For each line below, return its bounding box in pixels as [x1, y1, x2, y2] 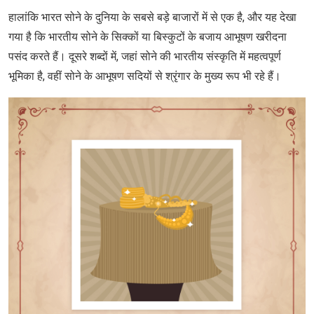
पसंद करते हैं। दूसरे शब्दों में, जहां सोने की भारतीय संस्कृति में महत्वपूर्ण [8, 49, 281, 63]
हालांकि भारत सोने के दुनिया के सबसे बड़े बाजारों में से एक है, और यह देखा [8, 10, 296, 24]
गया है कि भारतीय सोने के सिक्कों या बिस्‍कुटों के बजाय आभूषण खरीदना [8, 29, 287, 43]
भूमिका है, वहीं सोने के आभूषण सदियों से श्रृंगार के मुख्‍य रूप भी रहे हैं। [8, 69, 281, 83]
